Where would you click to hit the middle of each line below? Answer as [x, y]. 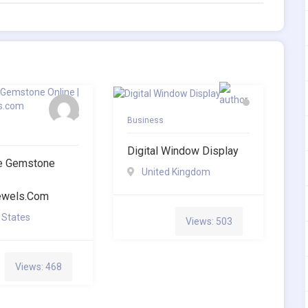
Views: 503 [209, 221]
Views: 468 [38, 267]
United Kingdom [176, 172]
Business [145, 120]
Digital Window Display [183, 151]
